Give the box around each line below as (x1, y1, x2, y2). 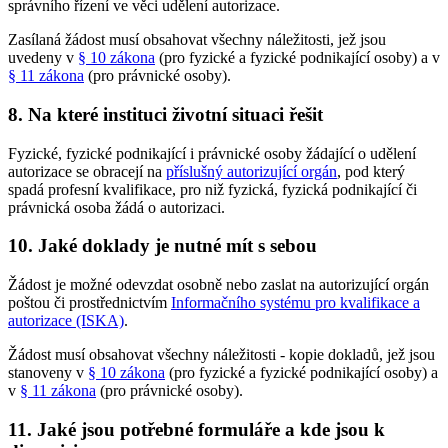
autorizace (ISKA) (8, 311, 124, 329)
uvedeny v (8, 49, 78, 67)
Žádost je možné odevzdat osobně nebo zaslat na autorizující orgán (8, 275, 429, 293)
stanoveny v (8, 363, 88, 381)
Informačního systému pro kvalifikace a (171, 293, 420, 311)
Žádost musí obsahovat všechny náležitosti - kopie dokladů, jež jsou (8, 345, 435, 363)
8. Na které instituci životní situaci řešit (8, 103, 323, 125)
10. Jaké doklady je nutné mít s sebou (8, 235, 317, 257)
